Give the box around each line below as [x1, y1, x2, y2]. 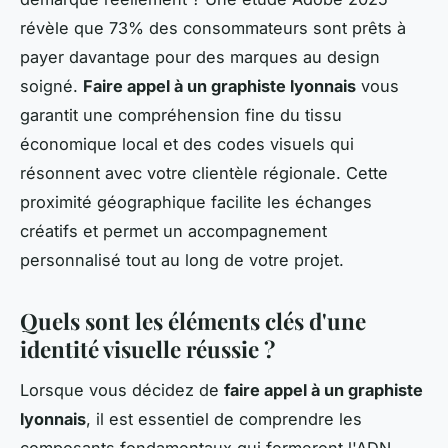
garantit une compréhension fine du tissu [20, 104, 342, 125]
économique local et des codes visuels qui [20, 133, 354, 154]
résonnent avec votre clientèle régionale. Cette [20, 162, 388, 183]
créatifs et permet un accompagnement [20, 220, 327, 241]
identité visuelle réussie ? [20, 333, 275, 364]
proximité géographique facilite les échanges [20, 191, 372, 212]
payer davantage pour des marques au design [20, 46, 380, 67]
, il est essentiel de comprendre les [86, 408, 362, 429]
